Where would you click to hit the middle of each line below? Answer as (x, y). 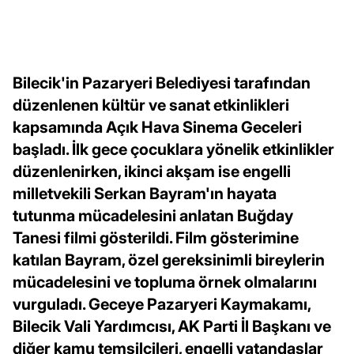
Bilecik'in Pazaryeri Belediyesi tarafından (162, 83)
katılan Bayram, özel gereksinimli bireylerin (169, 260)
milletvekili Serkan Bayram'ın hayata (145, 194)
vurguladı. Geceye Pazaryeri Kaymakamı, (162, 305)
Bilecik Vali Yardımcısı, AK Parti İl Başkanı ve (172, 327)
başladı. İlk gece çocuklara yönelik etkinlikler (173, 150)
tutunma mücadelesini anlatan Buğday (153, 216)
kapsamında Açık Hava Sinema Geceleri (157, 128)
